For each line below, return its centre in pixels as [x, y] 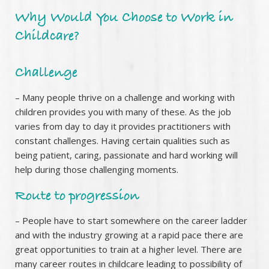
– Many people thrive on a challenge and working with [125, 97]
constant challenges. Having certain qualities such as [122, 140]
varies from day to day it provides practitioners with [123, 126]
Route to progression [77, 197]
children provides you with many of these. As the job [123, 111]
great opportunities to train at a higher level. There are [128, 249]
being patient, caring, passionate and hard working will [126, 155]
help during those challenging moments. [97, 169]
